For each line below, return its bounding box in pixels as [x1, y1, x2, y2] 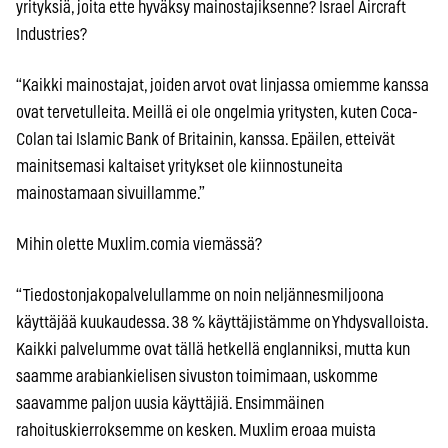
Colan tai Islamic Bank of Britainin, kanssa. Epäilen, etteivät [16, 130, 395, 148]
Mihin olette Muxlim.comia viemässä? [16, 235, 262, 253]
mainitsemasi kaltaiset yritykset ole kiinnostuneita [16, 157, 343, 175]
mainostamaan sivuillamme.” [16, 184, 205, 202]
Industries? [16, 25, 87, 43]
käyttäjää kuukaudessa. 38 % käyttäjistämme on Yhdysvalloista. [16, 313, 428, 331]
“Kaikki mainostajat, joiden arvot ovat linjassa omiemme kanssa [16, 76, 429, 94]
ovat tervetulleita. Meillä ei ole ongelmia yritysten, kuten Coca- [16, 103, 418, 121]
